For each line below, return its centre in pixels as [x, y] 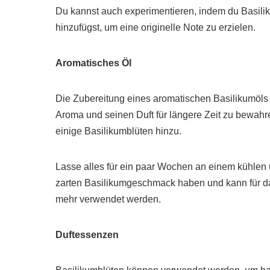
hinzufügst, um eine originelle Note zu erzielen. [155, 28]
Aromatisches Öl [93, 63]
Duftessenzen [87, 235]
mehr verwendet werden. [108, 199]
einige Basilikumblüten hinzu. [118, 131]
